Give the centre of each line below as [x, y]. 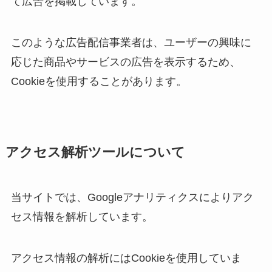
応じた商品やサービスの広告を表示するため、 [125, 62]
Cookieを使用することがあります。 [99, 82]
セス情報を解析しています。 [82, 217]
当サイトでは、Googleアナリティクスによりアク [132, 198]
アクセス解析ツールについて [95, 153]
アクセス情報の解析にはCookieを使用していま [126, 258]
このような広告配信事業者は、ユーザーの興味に [131, 43]
